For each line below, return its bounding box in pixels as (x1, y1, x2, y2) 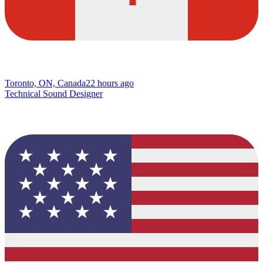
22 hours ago (86, 78, 134, 89)
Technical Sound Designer (5, 89, 103, 99)
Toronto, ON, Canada (5, 78, 86, 89)
